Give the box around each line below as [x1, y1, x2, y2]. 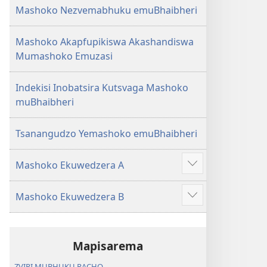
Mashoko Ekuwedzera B [15, 190, 124, 203]
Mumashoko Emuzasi [15, 49, 113, 63]
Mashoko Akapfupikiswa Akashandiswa [15, 35, 194, 48]
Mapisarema [73, 238, 143, 254]
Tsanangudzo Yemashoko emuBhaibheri [15, 127, 197, 140]
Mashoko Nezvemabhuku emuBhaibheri [15, 4, 197, 17]
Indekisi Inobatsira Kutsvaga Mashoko [15, 81, 188, 94]
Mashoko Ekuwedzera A [15, 159, 124, 172]
